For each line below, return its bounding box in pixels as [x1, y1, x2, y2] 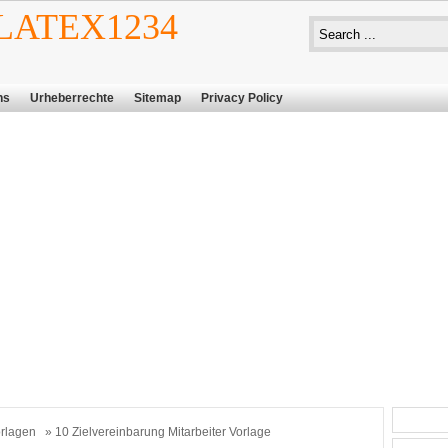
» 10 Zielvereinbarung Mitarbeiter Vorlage [42, 425, 271, 439]
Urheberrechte [30, 91, 114, 105]
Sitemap [134, 91, 181, 105]
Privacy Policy [201, 91, 283, 105]
